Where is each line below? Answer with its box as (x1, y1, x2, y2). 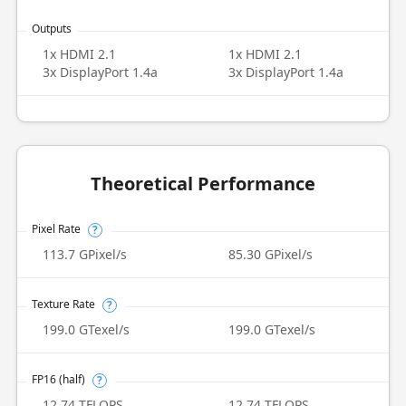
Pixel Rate (31, 221, 81, 237)
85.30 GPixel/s (228, 246, 313, 263)
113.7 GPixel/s (42, 246, 127, 263)
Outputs (31, 21, 72, 36)
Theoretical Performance (91, 171, 315, 196)
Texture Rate (31, 296, 95, 312)
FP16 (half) (31, 372, 85, 387)
